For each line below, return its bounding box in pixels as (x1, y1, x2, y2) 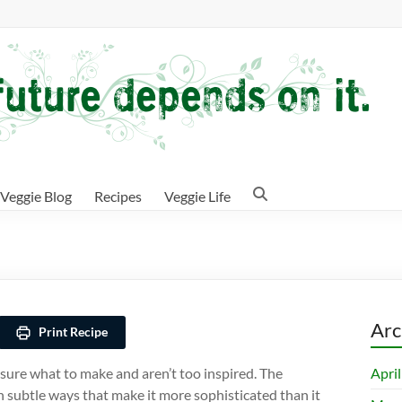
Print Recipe (35, 324, 108, 339)
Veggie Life (164, 188, 231, 205)
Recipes (94, 188, 142, 205)
